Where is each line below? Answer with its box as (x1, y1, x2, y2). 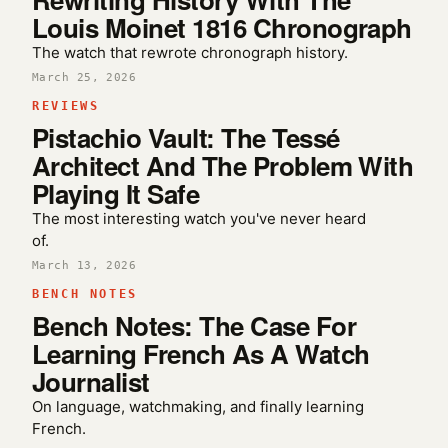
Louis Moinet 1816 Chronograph (32, 9, 412, 46)
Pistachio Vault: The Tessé (32, 119, 340, 156)
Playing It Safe (32, 175, 200, 212)
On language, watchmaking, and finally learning (32, 397, 364, 416)
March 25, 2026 (32, 71, 137, 84)
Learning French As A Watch (32, 335, 370, 372)
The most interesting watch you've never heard (32, 209, 366, 228)
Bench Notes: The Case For (32, 307, 356, 344)
